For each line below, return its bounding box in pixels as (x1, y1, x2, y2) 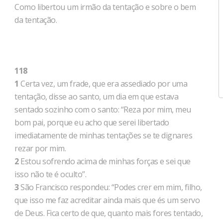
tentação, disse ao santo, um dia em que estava (14, 91, 178, 102)
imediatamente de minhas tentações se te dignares (14, 130, 192, 141)
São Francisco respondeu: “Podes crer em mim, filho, (18, 182, 202, 193)
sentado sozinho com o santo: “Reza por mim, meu (14, 104, 191, 115)
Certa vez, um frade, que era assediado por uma (18, 78, 187, 89)
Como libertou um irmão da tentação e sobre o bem (14, 1, 196, 12)
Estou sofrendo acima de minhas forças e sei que (18, 156, 191, 167)
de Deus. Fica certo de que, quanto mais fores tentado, (14, 208, 203, 219)
